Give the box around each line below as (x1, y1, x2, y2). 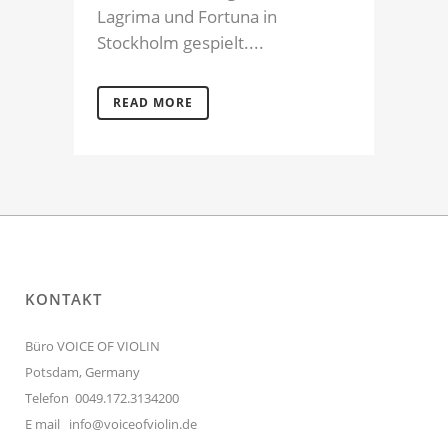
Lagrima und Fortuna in (97, 4, 277, 28)
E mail (25, 414, 69, 433)
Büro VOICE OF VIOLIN (25, 336, 160, 355)
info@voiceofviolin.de (69, 414, 197, 433)
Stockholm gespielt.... (97, 30, 264, 54)
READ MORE (113, 93, 193, 111)
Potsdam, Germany (25, 362, 140, 381)
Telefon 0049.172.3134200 (25, 388, 179, 407)
